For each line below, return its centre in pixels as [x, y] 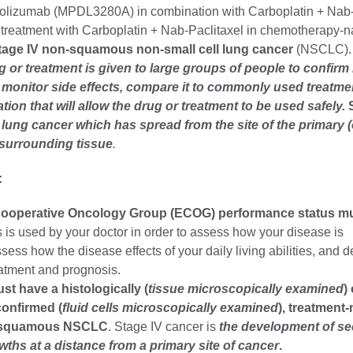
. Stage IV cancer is [163, 327]
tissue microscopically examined [246, 289]
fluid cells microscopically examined [170, 308]
